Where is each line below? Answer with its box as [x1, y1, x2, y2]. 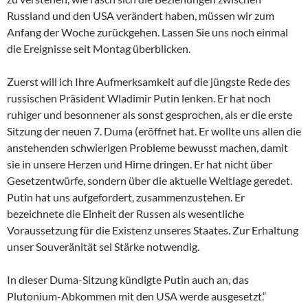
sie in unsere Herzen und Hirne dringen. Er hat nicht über [7, 157, 272, 170]
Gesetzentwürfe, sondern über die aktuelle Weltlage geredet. [7, 173, 292, 187]
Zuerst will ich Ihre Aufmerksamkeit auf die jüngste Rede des [7, 74, 290, 88]
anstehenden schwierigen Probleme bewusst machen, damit [7, 140, 288, 154]
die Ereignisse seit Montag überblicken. [7, 41, 190, 55]
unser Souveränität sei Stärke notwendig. [7, 239, 199, 253]
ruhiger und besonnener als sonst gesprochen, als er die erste [7, 107, 292, 121]
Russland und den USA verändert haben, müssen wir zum [7, 8, 274, 22]
